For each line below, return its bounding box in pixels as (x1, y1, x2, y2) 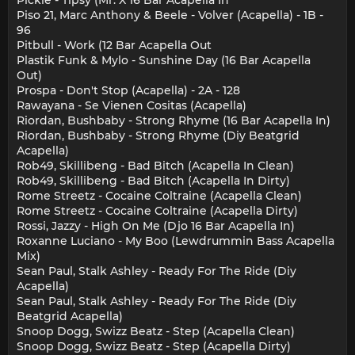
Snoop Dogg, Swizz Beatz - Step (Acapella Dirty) (17, 338, 291, 353)
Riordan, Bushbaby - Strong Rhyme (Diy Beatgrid (17, 128, 300, 143)
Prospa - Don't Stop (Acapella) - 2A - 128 (17, 82, 240, 97)
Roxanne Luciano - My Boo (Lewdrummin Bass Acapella (17, 233, 334, 248)
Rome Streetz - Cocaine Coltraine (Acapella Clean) (17, 188, 302, 203)
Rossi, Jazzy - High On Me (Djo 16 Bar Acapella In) (17, 218, 295, 233)
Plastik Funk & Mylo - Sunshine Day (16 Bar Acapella (17, 52, 311, 67)
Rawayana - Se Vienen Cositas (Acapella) (17, 97, 246, 113)
